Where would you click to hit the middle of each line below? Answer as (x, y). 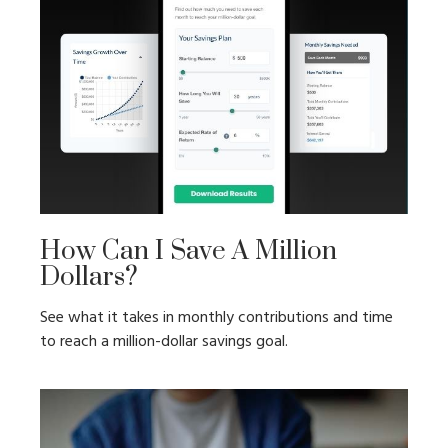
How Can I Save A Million (188, 251)
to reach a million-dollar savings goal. (164, 341)
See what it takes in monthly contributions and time (216, 317)
